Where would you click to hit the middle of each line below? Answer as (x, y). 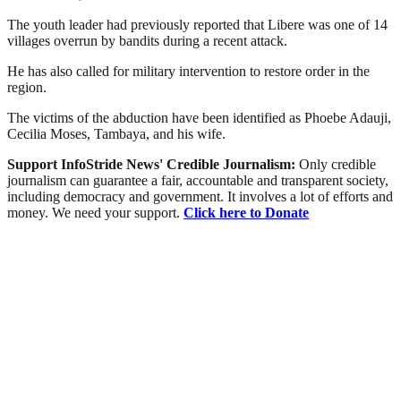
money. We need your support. (95, 213)
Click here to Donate (246, 213)
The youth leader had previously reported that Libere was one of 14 (197, 25)
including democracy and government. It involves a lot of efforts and (200, 197)
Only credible (337, 165)
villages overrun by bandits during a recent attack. (147, 41)
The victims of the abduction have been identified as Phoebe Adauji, (199, 118)
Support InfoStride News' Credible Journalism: (153, 165)
